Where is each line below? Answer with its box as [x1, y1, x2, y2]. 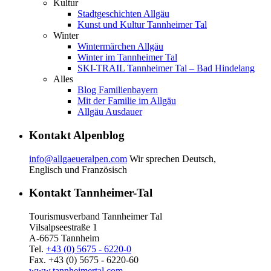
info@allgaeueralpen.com [29, 153, 127, 164]
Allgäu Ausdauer [77, 106, 142, 117]
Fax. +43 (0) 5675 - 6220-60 [29, 255, 139, 266]
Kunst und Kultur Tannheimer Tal [77, 19, 207, 30]
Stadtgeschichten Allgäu [77, 8, 169, 19]
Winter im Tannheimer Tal [77, 52, 177, 63]
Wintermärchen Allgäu [77, 41, 163, 52]
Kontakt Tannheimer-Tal [29, 186, 152, 200]
